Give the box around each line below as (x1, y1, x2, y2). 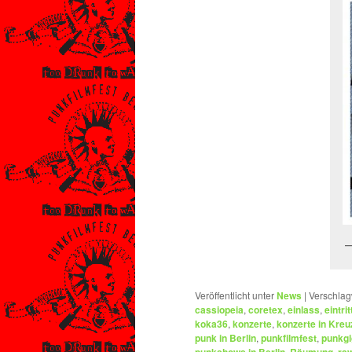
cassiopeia (195, 302, 244, 317)
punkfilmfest (261, 331, 317, 346)
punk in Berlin (195, 331, 256, 346)
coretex (248, 302, 283, 317)
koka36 (195, 317, 228, 332)
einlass (288, 302, 320, 317)
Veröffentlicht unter (195, 288, 274, 302)
